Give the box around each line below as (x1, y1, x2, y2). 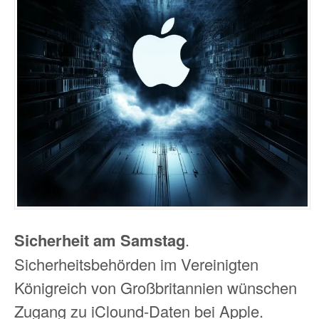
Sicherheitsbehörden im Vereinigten (14, 253, 258, 276)
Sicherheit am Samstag (14, 229, 185, 252)
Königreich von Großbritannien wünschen (14, 276, 297, 299)
